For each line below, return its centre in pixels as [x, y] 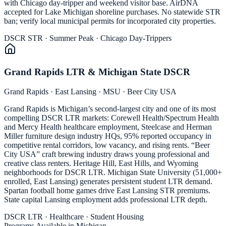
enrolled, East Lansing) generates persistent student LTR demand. [108, 181]
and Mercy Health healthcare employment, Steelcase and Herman [108, 127]
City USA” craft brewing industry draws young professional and [107, 154]
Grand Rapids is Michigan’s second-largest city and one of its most [110, 108]
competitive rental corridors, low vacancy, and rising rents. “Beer [107, 145]
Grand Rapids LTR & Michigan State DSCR [97, 72]
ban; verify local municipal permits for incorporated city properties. [110, 21]
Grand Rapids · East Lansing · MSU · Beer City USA [90, 91]
